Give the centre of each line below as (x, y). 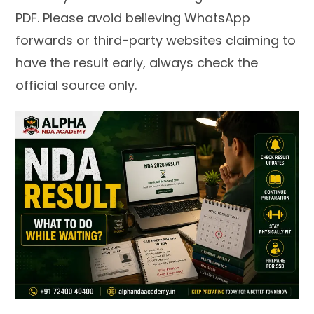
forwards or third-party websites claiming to (156, 40)
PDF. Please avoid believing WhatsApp (133, 18)
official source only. (76, 85)
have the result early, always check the (137, 63)
